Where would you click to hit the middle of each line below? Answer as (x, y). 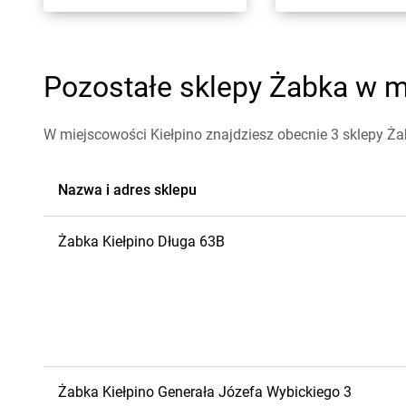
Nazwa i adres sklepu (127, 190)
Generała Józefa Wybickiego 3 (255, 392)
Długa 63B (191, 242)
